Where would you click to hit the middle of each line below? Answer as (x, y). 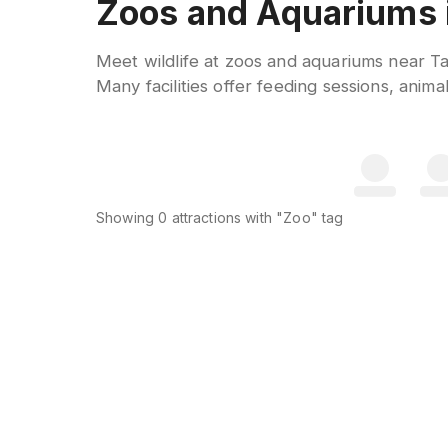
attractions (206, 217)
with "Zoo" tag (292, 217)
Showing (127, 217)
